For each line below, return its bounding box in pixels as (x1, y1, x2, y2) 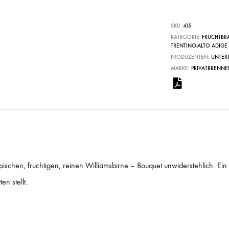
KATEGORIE (171, 33, 199, 40)
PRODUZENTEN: (171, 53, 211, 60)
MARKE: (171, 64, 191, 72)
